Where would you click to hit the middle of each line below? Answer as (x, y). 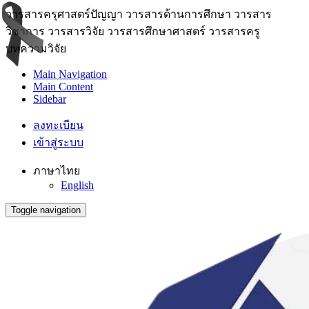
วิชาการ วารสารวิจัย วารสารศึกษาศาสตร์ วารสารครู (133, 31)
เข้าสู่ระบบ (58, 142)
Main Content (63, 87)
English (77, 185)
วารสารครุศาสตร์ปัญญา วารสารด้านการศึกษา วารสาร (139, 14)
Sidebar (50, 99)
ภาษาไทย (57, 171)
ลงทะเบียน (58, 125)
